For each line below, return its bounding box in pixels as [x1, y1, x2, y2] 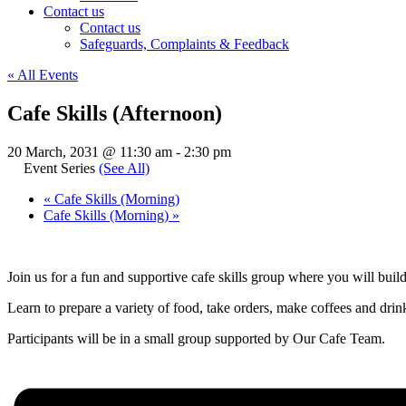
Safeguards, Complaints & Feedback [80, 36, 289, 52]
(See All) [99, 159, 150, 176]
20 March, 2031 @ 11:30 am [7, 143, 172, 159]
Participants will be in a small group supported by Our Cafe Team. [7, 330, 385, 346]
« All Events [7, 67, 78, 82]
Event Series [24, 159, 99, 176]
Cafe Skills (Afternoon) [7, 101, 222, 125]
